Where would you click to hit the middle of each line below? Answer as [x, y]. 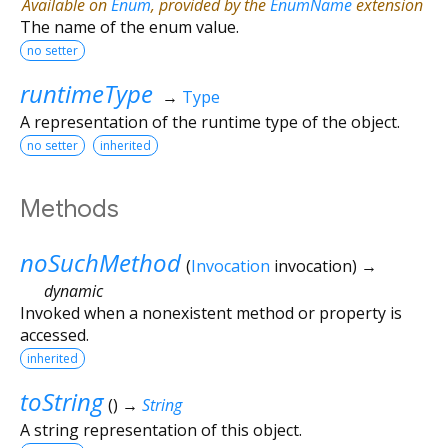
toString [61, 401]
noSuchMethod [100, 262]
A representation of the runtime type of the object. [210, 121]
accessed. [54, 334]
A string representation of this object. [161, 429]
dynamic [73, 290]
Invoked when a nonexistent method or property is [211, 312]
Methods [69, 208]
